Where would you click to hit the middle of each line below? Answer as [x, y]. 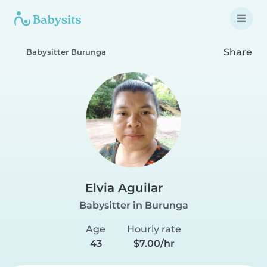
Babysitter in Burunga [133, 205]
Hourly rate [154, 229]
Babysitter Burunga [66, 52]
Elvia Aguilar [124, 188]
